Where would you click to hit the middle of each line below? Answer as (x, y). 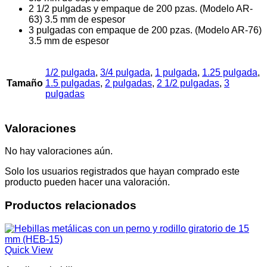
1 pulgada (176, 72)
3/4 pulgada (125, 72)
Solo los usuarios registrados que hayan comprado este (122, 172)
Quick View (29, 250)
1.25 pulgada (230, 72)
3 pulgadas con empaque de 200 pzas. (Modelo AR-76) (145, 30)
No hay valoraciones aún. (59, 151)
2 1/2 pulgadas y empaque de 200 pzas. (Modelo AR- (141, 8)
